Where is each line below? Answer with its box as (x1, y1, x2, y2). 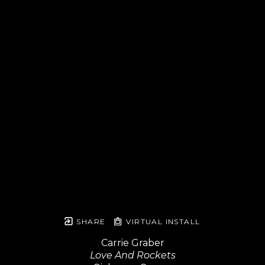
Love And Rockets (89, 249, 176, 261)
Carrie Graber (101, 237, 164, 248)
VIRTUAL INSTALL (123, 216, 201, 226)
